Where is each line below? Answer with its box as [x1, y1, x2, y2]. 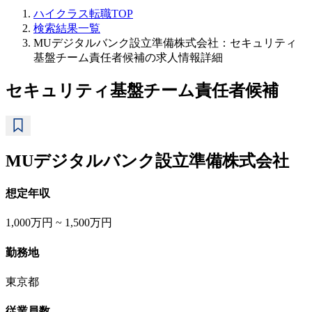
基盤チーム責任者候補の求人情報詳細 [33, 52, 223, 63]
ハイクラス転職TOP [33, 8, 133, 19]
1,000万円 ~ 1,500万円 [6, 217, 112, 229]
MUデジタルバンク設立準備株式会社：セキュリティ [33, 37, 297, 49]
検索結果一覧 [33, 22, 100, 34]
